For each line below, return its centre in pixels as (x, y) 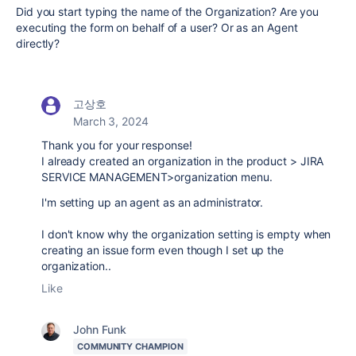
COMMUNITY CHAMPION (130, 346)
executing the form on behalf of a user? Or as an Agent (157, 27)
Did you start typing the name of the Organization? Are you (168, 11)
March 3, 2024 (111, 121)
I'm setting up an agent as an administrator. (153, 202)
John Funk (100, 329)
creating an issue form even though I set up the (163, 250)
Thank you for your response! (117, 145)
